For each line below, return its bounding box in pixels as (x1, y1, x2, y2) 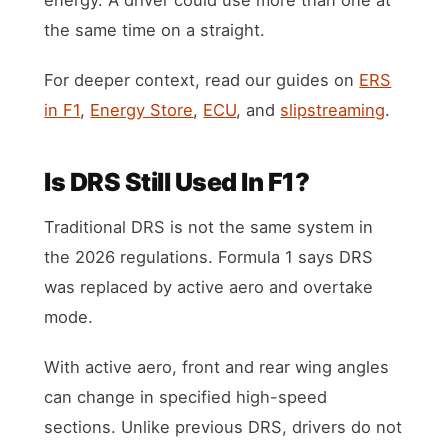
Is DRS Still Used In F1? (44, 166, 310, 197)
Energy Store (90, 99, 194, 120)
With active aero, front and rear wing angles (44, 356, 390, 377)
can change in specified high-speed (44, 386, 328, 407)
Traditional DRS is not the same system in (44, 216, 374, 237)
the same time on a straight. (44, 19, 266, 40)
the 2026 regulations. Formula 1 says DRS (44, 246, 374, 267)
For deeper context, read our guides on (44, 69, 360, 90)
